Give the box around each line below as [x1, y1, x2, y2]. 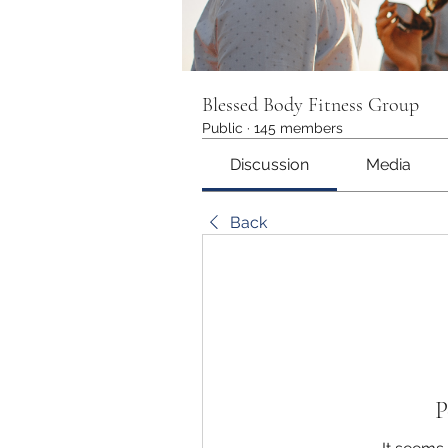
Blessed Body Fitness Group [202, 92, 419, 117]
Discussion [230, 154, 310, 174]
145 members [254, 119, 343, 136]
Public [202, 119, 243, 136]
